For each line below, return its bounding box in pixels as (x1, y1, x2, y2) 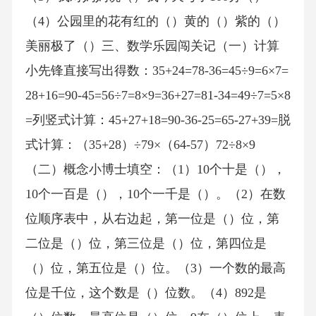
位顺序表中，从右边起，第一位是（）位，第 (25, 212, 279, 226)
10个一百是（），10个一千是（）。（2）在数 (25, 187, 286, 202)
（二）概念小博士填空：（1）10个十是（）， (25, 162, 286, 177)
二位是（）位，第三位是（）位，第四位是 (25, 236, 267, 251)
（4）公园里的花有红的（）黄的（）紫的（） (25, 14, 286, 29)
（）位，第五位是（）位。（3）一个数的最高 (25, 261, 286, 276)
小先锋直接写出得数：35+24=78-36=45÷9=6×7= (25, 63, 288, 78)
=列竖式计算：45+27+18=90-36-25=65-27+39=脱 (25, 113, 291, 128)
